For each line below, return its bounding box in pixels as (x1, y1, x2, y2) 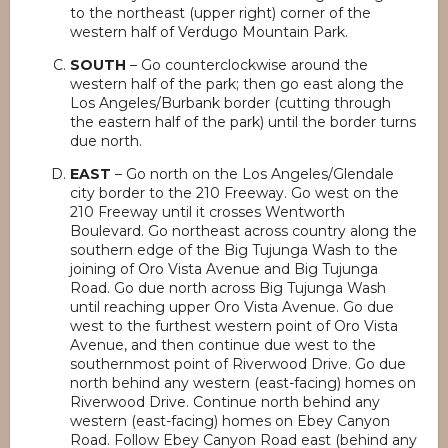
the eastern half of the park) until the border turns (70, 113, 416, 131)
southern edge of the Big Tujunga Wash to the (70, 241, 398, 259)
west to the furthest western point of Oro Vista (70, 317, 398, 335)
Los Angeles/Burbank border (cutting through (70, 94, 391, 112)
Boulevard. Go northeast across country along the (70, 222, 417, 240)
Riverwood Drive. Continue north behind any (70, 393, 380, 411)
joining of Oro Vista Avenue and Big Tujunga (70, 260, 378, 278)
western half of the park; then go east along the (70, 75, 404, 93)
